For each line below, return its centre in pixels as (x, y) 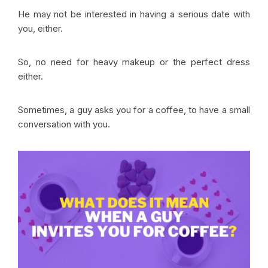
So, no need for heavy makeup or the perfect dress (134, 62)
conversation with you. (65, 124)
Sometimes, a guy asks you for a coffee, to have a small (134, 110)
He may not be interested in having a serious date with (134, 14)
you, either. (40, 28)
